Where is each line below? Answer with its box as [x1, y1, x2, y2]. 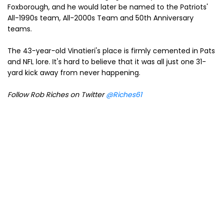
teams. [7, 23, 32, 34]
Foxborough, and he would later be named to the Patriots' [7, 1, 208, 12]
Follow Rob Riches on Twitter [7, 89, 106, 100]
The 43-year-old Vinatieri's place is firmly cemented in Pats [7, 45, 215, 56]
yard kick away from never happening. [7, 67, 140, 78]
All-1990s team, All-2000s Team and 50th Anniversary [7, 12, 194, 23]
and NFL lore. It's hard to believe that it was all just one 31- [7, 56, 206, 67]
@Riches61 [106, 89, 142, 100]
